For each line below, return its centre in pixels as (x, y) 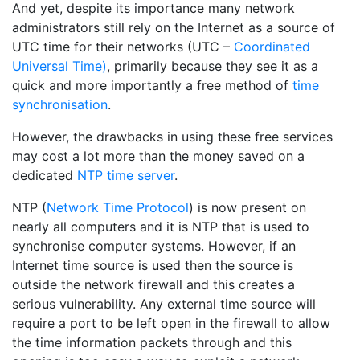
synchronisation (60, 104)
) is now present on (247, 207)
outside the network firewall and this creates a (153, 284)
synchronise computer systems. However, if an (154, 245)
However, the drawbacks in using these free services (172, 136)
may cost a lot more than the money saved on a (158, 155)
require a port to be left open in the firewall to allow (171, 323)
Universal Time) (59, 65)
